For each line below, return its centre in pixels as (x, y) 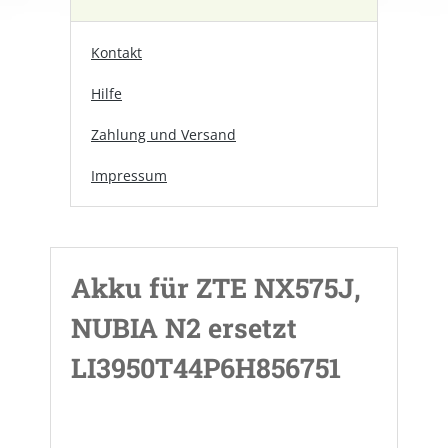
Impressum (129, 175)
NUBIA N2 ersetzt (184, 327)
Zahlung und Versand (163, 134)
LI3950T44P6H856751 (206, 367)
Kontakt (116, 52)
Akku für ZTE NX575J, (216, 287)
